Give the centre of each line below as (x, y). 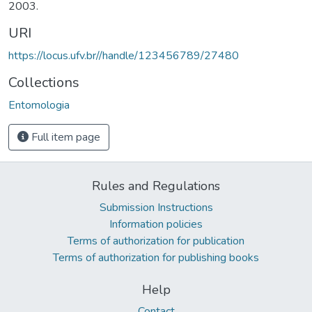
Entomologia (39, 105)
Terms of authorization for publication (156, 241)
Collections (44, 82)
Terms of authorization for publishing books (156, 257)
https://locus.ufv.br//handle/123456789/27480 (124, 55)
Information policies (156, 224)
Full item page (64, 137)
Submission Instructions (156, 207)
